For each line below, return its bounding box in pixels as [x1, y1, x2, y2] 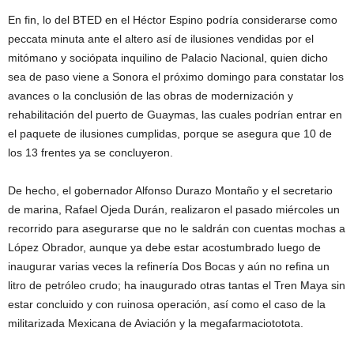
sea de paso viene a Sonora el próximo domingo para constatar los [8, 70, 344, 83]
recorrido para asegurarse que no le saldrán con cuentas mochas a [8, 221, 345, 235]
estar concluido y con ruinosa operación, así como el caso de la [8, 297, 326, 311]
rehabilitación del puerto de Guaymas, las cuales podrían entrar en [8, 107, 342, 121]
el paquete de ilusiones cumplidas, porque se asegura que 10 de [8, 126, 332, 140]
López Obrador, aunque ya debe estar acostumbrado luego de [8, 240, 321, 254]
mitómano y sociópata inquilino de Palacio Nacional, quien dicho [8, 51, 328, 64]
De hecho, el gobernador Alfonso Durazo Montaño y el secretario [8, 183, 333, 197]
